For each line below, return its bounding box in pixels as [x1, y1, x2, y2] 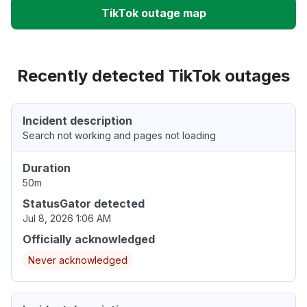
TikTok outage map [101, 6, 206, 21]
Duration [23, 161, 71, 175]
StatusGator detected [23, 197, 145, 211]
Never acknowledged [28, 254, 127, 267]
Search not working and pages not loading [23, 130, 216, 142]
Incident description [23, 114, 132, 128]
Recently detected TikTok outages [17, 66, 290, 86]
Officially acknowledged [23, 232, 155, 247]
